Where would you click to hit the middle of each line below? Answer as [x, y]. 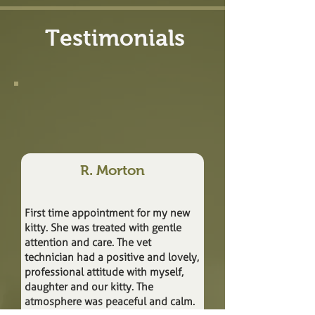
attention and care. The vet [88, 243]
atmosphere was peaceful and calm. [110, 302]
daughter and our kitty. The [89, 287]
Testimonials [115, 38]
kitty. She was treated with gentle [103, 228]
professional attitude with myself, [104, 272]
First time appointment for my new [107, 213]
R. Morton [112, 170]
